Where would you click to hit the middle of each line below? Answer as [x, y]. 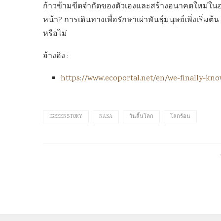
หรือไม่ [55, 34]
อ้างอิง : [56, 56]
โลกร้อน [180, 117]
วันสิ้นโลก [141, 117]
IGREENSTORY [66, 117]
